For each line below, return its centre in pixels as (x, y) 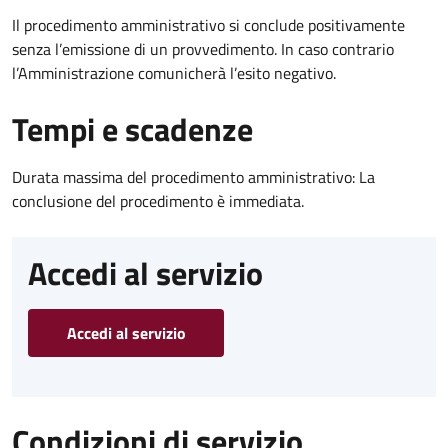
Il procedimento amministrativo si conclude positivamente (208, 24)
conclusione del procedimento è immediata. (158, 200)
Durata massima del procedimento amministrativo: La (193, 176)
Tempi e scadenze (132, 128)
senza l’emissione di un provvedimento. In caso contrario (203, 48)
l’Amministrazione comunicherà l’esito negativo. (174, 72)
